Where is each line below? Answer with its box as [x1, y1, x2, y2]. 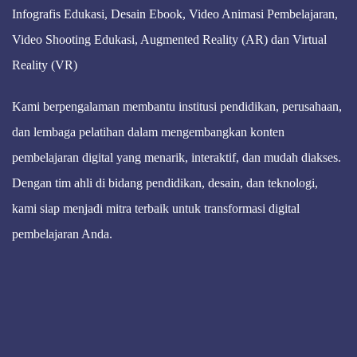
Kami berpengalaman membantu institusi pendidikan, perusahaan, [12, 100, 342, 114]
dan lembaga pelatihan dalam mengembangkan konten [12, 125, 284, 139]
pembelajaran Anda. [12, 227, 112, 241]
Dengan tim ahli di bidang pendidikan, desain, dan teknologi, [12, 176, 318, 190]
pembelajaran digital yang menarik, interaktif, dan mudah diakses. [12, 151, 341, 165]
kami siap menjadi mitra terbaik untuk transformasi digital [12, 202, 300, 216]
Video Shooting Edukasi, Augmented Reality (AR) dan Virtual [12, 33, 327, 47]
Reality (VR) [12, 58, 77, 73]
